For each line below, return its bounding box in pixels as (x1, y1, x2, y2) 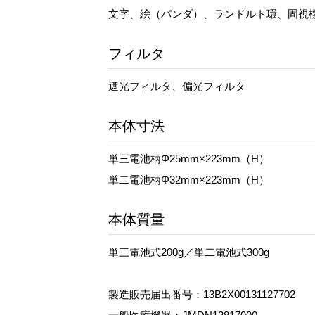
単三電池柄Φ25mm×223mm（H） (108, 153, 269, 165)
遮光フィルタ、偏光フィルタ (108, 80, 245, 92)
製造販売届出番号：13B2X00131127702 (108, 288, 295, 300)
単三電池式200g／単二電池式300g (108, 246, 269, 258)
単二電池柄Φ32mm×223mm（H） (108, 174, 269, 186)
